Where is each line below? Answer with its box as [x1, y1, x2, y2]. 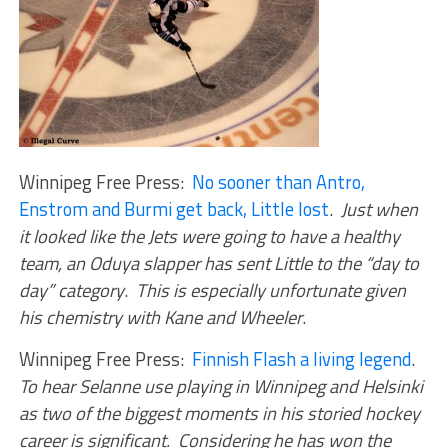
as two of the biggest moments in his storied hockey [18, 398, 420, 427]
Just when [340, 194, 418, 223]
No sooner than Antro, [191, 167, 365, 196]
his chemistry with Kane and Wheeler [18, 302, 302, 331]
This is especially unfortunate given [135, 275, 406, 304]
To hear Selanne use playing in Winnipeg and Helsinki [18, 371, 423, 400]
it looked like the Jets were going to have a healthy [18, 221, 400, 250]
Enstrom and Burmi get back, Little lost [18, 194, 329, 223]
